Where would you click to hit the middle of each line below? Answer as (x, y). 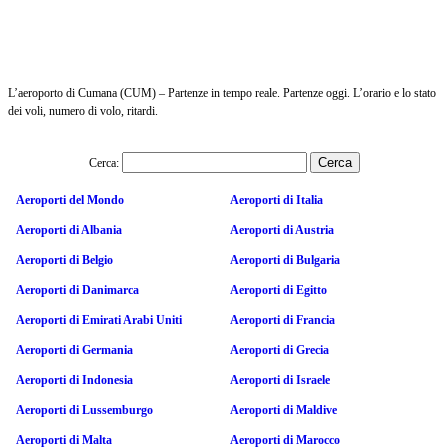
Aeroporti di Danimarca (77, 289)
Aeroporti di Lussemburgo (84, 409)
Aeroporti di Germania (74, 349)
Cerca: (103, 162)
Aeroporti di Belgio (64, 259)
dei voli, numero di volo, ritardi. (83, 110)
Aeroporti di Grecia (279, 349)
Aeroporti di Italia (276, 199)
